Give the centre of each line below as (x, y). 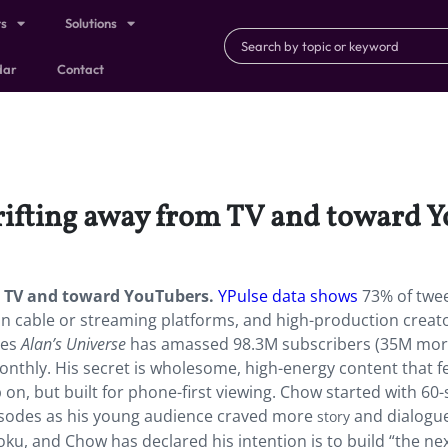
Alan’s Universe (73, 344)
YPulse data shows (288, 296)
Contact (81, 69)
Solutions (91, 23)
